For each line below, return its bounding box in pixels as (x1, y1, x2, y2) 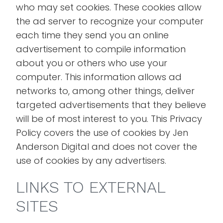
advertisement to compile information (16, 43, 186, 55)
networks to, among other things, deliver (16, 85, 195, 97)
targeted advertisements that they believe (16, 99, 207, 111)
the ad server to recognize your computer (16, 15, 204, 27)
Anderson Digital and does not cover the (16, 140, 198, 153)
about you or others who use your (16, 57, 168, 69)
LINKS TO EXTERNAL (16, 178, 166, 197)
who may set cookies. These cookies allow (16, 1, 202, 13)
